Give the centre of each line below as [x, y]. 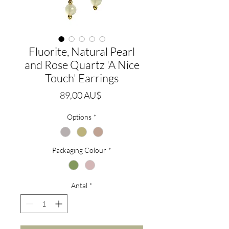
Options [79, 117]
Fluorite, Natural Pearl [82, 51]
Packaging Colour [79, 150]
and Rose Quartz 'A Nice [82, 65]
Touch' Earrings [82, 78]
